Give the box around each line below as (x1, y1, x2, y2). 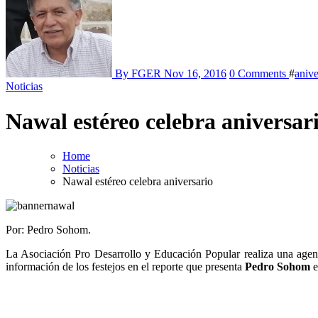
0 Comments (229, 67, 289, 80)
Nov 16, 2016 (164, 67, 226, 80)
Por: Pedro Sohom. (6, 224, 91, 236)
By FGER (112, 67, 164, 80)
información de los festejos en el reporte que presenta (6, 261, 245, 273)
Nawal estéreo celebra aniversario (62, 175, 213, 188)
